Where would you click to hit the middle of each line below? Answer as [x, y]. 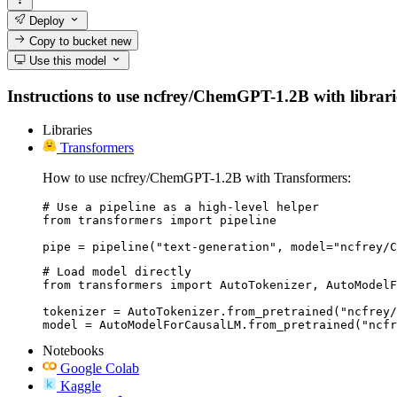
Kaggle [81, 386]
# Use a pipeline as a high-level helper [181, 207]
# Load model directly [117, 272]
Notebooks [73, 351]
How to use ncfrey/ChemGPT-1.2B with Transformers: [197, 178]
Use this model [66, 60]
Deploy [46, 21]
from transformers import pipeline [160, 221]
